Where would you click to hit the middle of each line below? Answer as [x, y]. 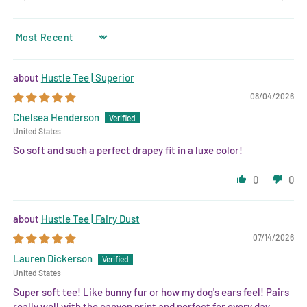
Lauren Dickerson [52, 259]
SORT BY [28, 42]
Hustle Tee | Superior [87, 78]
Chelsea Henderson [56, 118]
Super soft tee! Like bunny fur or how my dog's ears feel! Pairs [151, 292]
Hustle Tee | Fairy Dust [90, 219]
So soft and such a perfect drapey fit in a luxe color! [127, 150]
